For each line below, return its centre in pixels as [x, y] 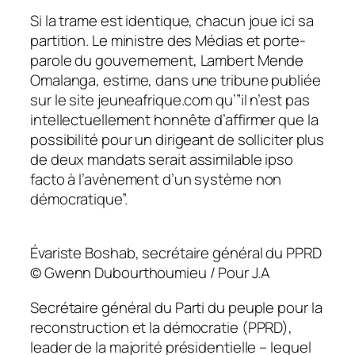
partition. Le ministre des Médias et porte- [168, 40]
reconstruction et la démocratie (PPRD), [162, 327]
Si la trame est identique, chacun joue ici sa [172, 20]
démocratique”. [79, 198]
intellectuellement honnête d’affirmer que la [174, 119]
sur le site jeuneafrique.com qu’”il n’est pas [170, 99]
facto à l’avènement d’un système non [156, 179]
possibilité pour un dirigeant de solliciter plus [177, 139]
